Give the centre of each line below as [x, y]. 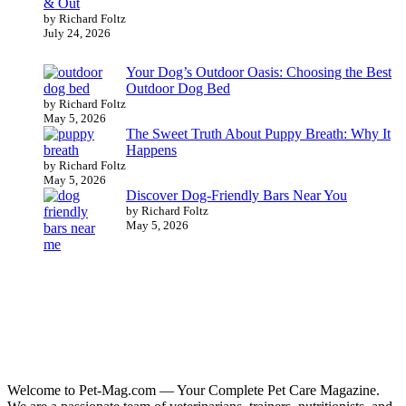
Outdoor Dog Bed [178, 88]
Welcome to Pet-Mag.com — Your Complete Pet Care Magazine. [193, 391]
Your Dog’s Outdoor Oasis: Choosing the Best [259, 72]
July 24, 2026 [77, 34]
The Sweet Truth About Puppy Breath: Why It [258, 133]
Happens [151, 150]
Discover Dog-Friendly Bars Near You [237, 195]
